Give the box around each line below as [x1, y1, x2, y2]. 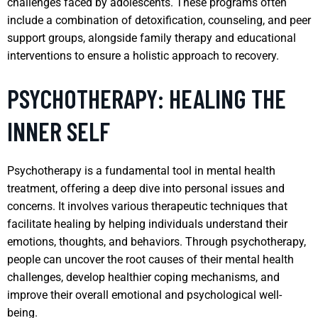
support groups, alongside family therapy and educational [7, 31, 296, 45]
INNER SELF [7, 115, 110, 146]
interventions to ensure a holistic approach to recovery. [7, 48, 279, 62]
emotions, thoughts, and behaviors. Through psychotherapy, [7, 234, 306, 248]
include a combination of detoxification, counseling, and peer [7, 13, 311, 27]
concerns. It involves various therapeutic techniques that [7, 199, 287, 213]
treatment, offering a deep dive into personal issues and [7, 181, 285, 195]
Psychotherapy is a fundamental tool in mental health [7, 163, 275, 177]
